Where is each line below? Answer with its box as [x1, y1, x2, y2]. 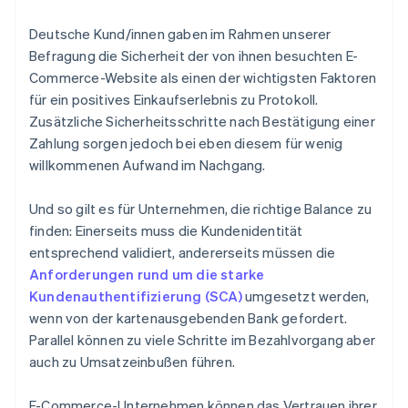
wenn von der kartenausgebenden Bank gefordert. [29, 309, 348, 328]
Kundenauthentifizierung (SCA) [29, 287, 242, 306]
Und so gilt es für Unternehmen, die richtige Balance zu [29, 199, 372, 219]
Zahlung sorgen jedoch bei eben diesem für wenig [29, 134, 343, 153]
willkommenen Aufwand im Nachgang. [29, 156, 266, 175]
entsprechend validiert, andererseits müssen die [29, 243, 336, 262]
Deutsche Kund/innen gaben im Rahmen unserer [29, 25, 331, 44]
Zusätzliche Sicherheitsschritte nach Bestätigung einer [29, 112, 375, 131]
